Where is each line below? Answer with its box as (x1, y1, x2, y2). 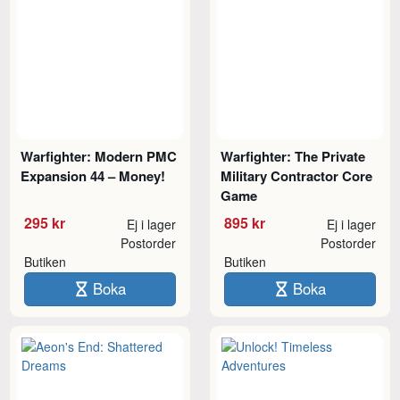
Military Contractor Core (221, 165, 373, 186)
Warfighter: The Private (221, 146, 366, 166)
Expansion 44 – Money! (21, 165, 166, 186)
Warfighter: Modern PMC (21, 146, 178, 166)
